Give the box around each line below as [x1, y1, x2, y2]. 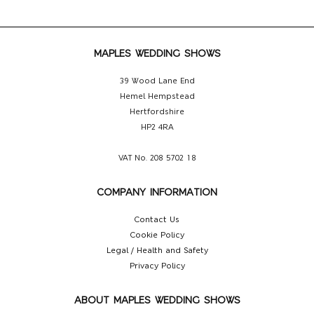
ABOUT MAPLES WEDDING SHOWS [74, 294, 240, 307]
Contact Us [135, 214, 179, 225]
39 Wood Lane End [119, 76, 195, 86]
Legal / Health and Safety [106, 245, 208, 256]
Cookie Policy [130, 230, 184, 240]
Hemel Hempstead [119, 91, 195, 102]
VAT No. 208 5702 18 [118, 153, 196, 163]
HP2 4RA [140, 122, 174, 132]
